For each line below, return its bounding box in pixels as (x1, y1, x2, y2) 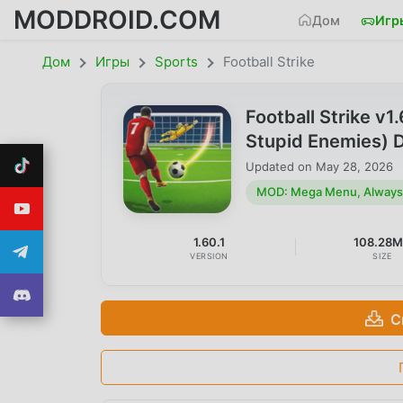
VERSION (190, 251, 229, 262)
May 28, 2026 (316, 158, 393, 174)
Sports (155, 53, 198, 70)
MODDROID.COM (13, 4, 220, 35)
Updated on (246, 158, 316, 174)
